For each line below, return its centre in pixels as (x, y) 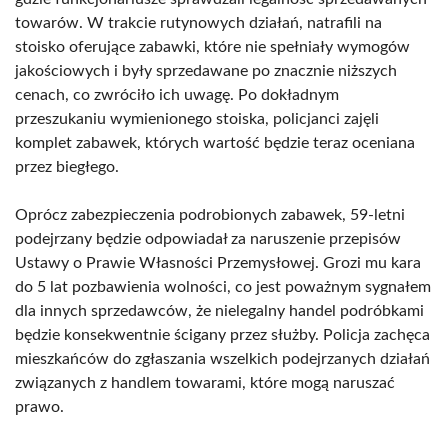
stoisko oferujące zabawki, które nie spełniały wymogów (212, 47)
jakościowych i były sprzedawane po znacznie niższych (206, 71)
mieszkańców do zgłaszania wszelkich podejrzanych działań (222, 359)
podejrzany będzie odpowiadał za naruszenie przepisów (208, 239)
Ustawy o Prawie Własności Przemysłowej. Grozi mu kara (218, 263)
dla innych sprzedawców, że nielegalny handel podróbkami (219, 311)
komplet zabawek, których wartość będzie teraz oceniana (215, 143)
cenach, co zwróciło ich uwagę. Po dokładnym (177, 95)
